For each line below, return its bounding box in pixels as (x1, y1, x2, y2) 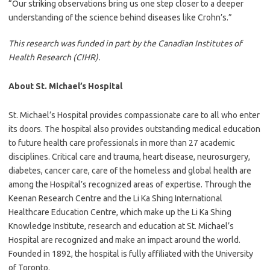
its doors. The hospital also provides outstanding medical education (8, 124, 260, 134)
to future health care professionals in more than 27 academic (8, 138, 235, 148)
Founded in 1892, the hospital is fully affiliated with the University (8, 249, 253, 259)
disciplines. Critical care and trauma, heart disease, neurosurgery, (8, 152, 250, 162)
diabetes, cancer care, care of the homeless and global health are (8, 166, 251, 176)
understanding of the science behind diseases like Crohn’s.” (8, 13, 232, 23)
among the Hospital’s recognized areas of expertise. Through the (8, 180, 251, 190)
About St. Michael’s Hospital (8, 81, 122, 92)
